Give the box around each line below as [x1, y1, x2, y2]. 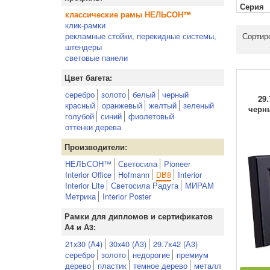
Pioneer [164, 158, 190, 169]
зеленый [183, 99, 214, 111]
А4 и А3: [64, 222, 96, 233]
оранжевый [102, 99, 142, 111]
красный [65, 99, 95, 111]
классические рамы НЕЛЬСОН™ [65, 9, 191, 20]
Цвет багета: [64, 72, 112, 83]
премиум [177, 249, 209, 260]
